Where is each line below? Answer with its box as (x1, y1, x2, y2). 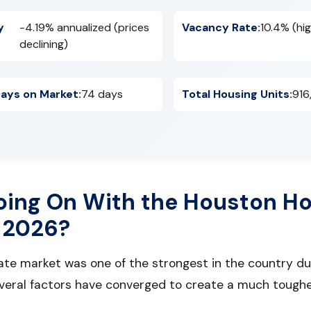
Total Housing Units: (182, 86, 292, 101)
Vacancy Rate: (182, 19, 260, 35)
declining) (19, 36, 68, 51)
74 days (81, 86, 123, 101)
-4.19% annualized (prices (19, 19, 149, 35)
